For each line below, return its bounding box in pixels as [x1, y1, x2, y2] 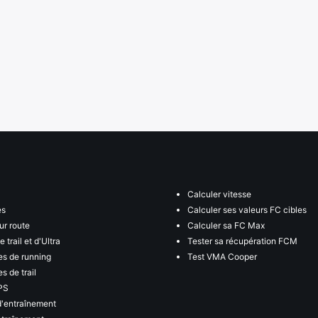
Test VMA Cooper [187, 251, 257, 262]
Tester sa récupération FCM [187, 235, 297, 246]
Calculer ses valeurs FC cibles [187, 204, 307, 215]
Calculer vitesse [187, 188, 251, 199]
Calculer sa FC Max [187, 219, 265, 231]
